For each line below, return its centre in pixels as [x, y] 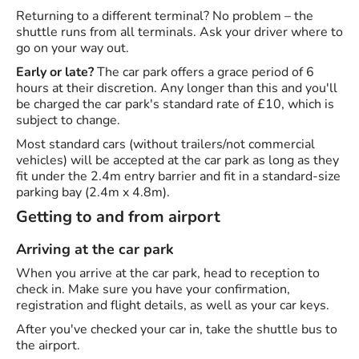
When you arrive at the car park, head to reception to [168, 274]
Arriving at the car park [95, 250]
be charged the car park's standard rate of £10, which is [175, 105]
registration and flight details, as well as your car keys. [173, 306]
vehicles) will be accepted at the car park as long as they [177, 161]
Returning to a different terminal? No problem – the [165, 16]
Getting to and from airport [118, 217]
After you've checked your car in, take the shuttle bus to [177, 330]
